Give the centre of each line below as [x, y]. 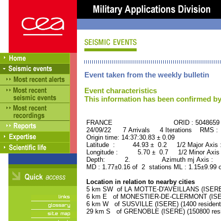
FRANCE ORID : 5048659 [152, 123]
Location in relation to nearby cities [140, 182]
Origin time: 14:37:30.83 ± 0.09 [129, 137]
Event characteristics [121, 91]
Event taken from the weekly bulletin [147, 75]
